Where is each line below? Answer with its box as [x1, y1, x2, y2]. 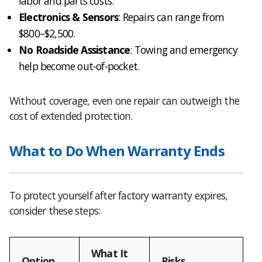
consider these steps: [9, 203, 101, 218]
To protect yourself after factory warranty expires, [9, 188, 228, 202]
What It [91, 246, 128, 260]
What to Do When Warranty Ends [9, 140, 225, 160]
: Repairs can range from [118, 9, 225, 24]
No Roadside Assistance [19, 42, 130, 57]
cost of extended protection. [9, 108, 133, 123]
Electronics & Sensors [19, 9, 119, 24]
